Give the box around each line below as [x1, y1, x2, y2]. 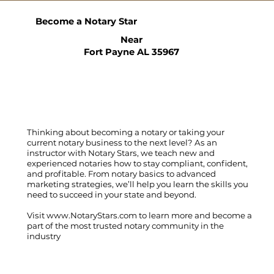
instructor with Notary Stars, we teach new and [27, 147, 215, 158]
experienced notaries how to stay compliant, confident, [27, 158, 248, 168]
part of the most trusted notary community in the [27, 220, 224, 231]
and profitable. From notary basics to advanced [27, 168, 217, 179]
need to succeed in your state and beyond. [27, 189, 197, 199]
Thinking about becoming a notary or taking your [27, 127, 225, 137]
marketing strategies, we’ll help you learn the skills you [27, 179, 249, 189]
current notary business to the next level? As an [27, 137, 218, 147]
